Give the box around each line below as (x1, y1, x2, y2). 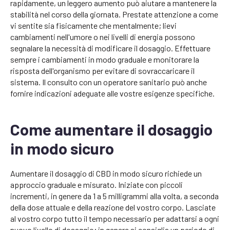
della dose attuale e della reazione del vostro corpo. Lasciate (10, 202, 216, 213)
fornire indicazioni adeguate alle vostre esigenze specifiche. (10, 88, 215, 99)
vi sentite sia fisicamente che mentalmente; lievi (10, 21, 177, 31)
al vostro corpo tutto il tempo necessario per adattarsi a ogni (10, 214, 219, 224)
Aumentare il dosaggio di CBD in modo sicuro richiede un (10, 168, 202, 179)
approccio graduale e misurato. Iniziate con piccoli (10, 180, 183, 190)
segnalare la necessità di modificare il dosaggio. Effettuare (10, 43, 210, 53)
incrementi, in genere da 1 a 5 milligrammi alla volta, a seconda (10, 191, 219, 201)
